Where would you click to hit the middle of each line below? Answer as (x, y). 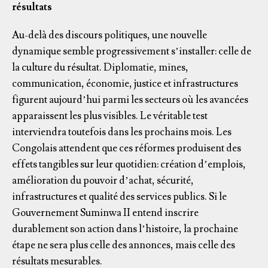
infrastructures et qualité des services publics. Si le (119, 197)
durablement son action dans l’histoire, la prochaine (125, 229)
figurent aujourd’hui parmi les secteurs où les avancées (130, 100)
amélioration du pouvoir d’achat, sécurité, (103, 180)
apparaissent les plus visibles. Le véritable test (110, 116)
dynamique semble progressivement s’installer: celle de (132, 51)
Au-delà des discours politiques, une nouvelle (109, 35)
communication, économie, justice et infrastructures (125, 83)
